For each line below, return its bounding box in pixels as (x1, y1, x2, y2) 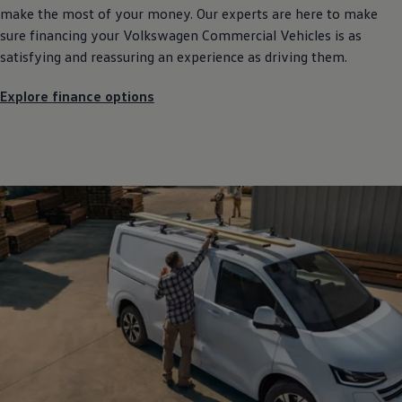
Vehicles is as (276, 26, 362, 45)
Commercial (202, 26, 276, 45)
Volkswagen (123, 26, 198, 45)
